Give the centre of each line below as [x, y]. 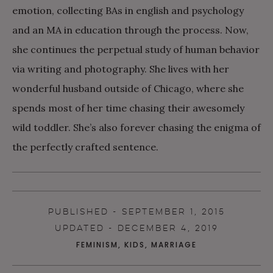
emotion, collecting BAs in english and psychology [128, 10]
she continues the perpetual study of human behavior [136, 49]
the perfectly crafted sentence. [85, 147]
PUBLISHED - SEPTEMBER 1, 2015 [136, 211]
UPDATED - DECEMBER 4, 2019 [136, 228]
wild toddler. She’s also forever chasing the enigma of [136, 127]
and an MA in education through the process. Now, [130, 30]
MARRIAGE [174, 244]
